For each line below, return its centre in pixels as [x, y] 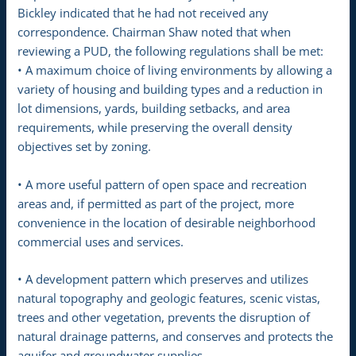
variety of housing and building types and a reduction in [170, 89]
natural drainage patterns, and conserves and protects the [176, 336]
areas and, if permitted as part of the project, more [156, 203]
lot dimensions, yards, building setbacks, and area [154, 108]
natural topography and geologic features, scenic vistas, [169, 298]
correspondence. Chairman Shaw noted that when [155, 32]
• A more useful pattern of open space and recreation [163, 184]
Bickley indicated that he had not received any [143, 13]
